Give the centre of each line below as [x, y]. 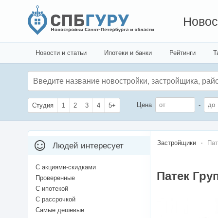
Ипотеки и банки [128, 53]
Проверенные [55, 178]
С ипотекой [52, 189]
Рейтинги [182, 53]
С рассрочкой [55, 200]
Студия [43, 106]
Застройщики [177, 143]
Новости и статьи [61, 53]
